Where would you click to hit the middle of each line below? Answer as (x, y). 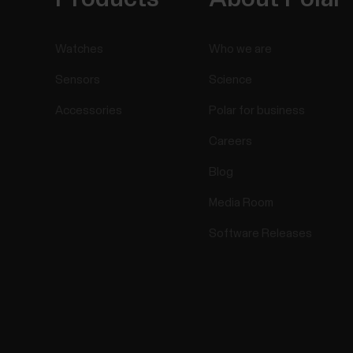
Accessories (89, 111)
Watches (80, 50)
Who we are (241, 50)
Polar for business (257, 111)
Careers (231, 142)
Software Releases (261, 234)
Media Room (242, 203)
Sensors (78, 80)
